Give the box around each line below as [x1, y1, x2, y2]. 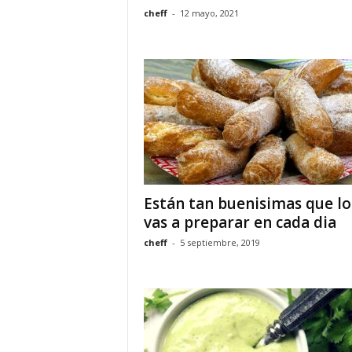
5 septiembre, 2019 [179, 236, 260, 248]
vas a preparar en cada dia [143, 212, 336, 233]
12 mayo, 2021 [179, 7, 239, 19]
